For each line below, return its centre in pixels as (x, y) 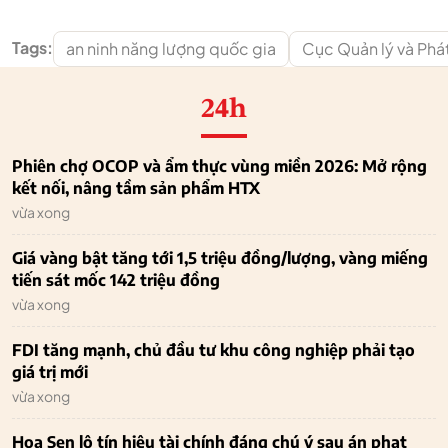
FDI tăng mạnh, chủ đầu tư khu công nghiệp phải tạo (213, 350)
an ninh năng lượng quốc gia (171, 49)
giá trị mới (50, 372)
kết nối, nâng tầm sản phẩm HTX (136, 188)
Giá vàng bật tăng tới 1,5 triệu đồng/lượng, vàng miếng (220, 258)
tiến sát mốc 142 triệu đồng (116, 280)
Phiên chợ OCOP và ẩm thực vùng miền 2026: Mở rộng (219, 166)
